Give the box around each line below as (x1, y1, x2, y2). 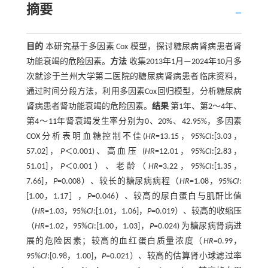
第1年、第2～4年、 (169, 102, 242, 111)
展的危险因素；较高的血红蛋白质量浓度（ (26, 237, 203, 246)
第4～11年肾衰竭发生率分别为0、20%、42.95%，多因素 (26, 117, 242, 126)
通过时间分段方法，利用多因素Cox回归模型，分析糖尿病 (26, 87, 242, 96)
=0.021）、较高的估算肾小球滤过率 (106, 252, 242, 261)
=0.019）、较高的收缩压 (151, 207, 242, 216)
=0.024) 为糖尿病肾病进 (153, 222, 242, 231)
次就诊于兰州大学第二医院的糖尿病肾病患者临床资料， (26, 72, 242, 81)
